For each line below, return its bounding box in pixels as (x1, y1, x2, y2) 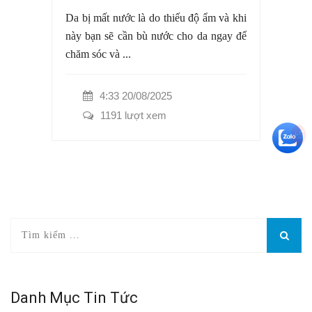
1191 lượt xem (100, 109, 166, 121)
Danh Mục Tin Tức (10, 288, 138, 306)
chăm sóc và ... (65, 47, 131, 60)
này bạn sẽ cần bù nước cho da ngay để (65, 29, 247, 42)
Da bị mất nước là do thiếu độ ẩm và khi (65, 11, 247, 24)
